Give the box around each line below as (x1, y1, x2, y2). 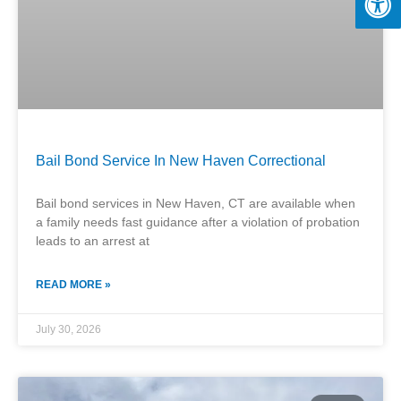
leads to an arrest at (36, 233, 149, 248)
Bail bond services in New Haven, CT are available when (36, 195, 355, 210)
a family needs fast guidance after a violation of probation (36, 214, 360, 229)
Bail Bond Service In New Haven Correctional (36, 152, 326, 168)
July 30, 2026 (36, 322, 101, 336)
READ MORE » (36, 277, 111, 291)
